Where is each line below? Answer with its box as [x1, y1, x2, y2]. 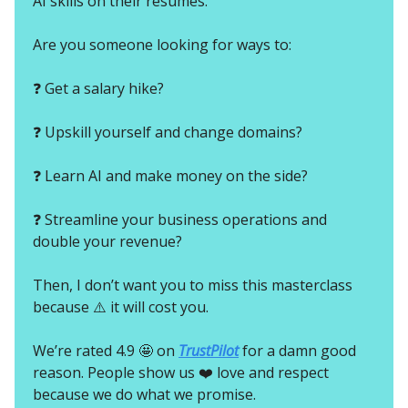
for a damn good [239, 341, 356, 362]
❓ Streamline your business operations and [33, 209, 327, 230]
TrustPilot [178, 341, 239, 362]
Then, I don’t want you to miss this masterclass [33, 275, 352, 296]
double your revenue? [33, 231, 182, 252]
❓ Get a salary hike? [33, 78, 164, 99]
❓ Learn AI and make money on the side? [33, 166, 308, 187]
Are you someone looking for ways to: [33, 35, 291, 56]
